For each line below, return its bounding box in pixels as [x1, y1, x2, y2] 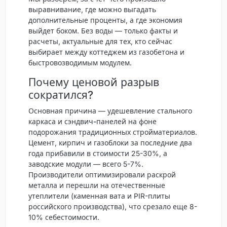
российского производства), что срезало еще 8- [28, 202, 197, 211]
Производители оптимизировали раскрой [28, 170, 176, 179]
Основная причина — [28, 106, 107, 115]
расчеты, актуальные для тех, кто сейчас [28, 36, 172, 46]
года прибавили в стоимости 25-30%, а [28, 148, 167, 158]
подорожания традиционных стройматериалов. [28, 127, 197, 136]
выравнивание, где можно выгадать [28, 5, 156, 14]
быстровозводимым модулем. [28, 58, 132, 67]
